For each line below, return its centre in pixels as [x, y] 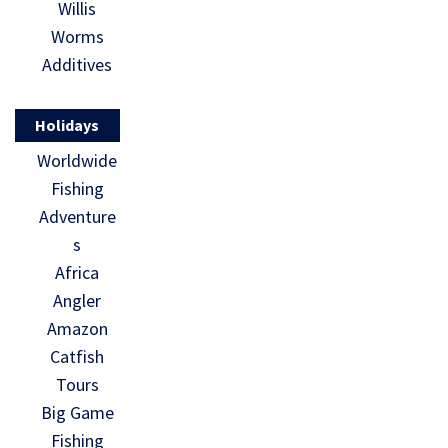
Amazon [77, 328]
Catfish [77, 356]
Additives [77, 64]
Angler [77, 300]
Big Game [77, 412]
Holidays [67, 124]
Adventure [77, 216]
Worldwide [77, 160]
